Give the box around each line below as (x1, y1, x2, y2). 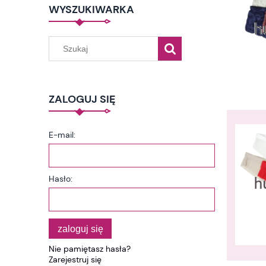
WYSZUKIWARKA (49, 2, 134, 17)
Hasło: (49, 173, 72, 184)
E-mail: (49, 129, 75, 140)
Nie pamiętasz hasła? (49, 243, 131, 255)
